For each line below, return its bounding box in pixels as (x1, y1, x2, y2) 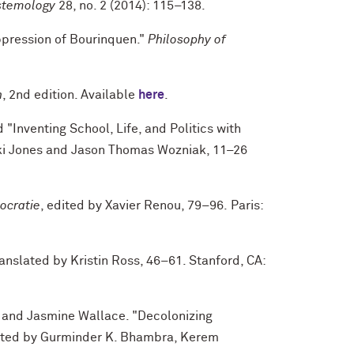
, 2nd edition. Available (2, 88, 138, 102)
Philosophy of (148, 33, 226, 47)
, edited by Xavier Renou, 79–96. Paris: (40, 199, 263, 213)
